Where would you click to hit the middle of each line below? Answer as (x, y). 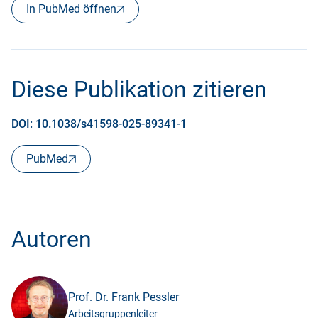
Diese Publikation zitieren (139, 89)
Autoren (51, 239)
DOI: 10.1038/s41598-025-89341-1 (99, 124)
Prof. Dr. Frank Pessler (124, 297)
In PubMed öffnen (71, 9)
